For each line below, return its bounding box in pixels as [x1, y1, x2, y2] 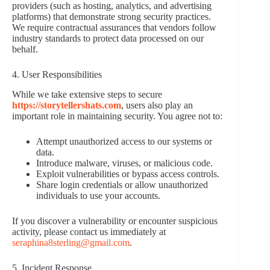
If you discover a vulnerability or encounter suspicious [12, 215, 218, 226]
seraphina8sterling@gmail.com [12, 237, 130, 248]
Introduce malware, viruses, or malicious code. [36, 157, 213, 168]
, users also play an [121, 99, 193, 110]
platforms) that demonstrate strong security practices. [12, 11, 211, 22]
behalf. [12, 44, 38, 55]
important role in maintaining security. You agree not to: [12, 110, 222, 121]
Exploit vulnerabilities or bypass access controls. [36, 168, 219, 179]
